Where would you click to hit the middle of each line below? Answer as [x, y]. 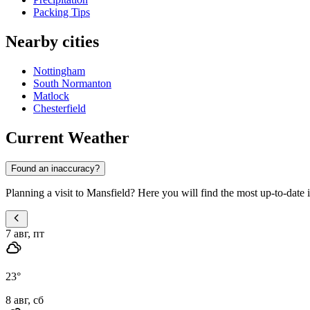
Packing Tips [62, 12]
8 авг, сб [25, 300]
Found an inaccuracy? [55, 168]
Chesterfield [60, 109]
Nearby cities [52, 42]
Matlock [51, 96]
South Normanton [72, 84]
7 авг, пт [25, 233]
